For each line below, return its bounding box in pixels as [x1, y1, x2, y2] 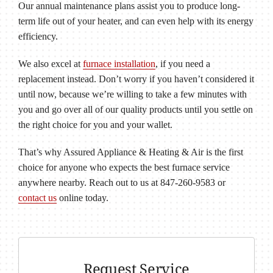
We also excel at [18, 58, 83, 69]
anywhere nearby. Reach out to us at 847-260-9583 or [18, 177, 225, 188]
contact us [18, 193, 57, 203]
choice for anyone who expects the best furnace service [18, 162, 230, 172]
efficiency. [18, 31, 58, 41]
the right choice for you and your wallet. [18, 119, 172, 130]
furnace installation [82, 58, 155, 69]
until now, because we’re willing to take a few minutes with [18, 89, 247, 99]
